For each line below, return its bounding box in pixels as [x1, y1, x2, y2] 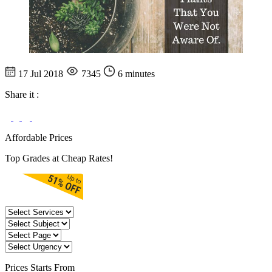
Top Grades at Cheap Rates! [5, 153, 113, 164]
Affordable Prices [5, 132, 72, 143]
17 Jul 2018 [16, 69, 66, 80]
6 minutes [115, 69, 155, 80]
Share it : [5, 89, 39, 100]
